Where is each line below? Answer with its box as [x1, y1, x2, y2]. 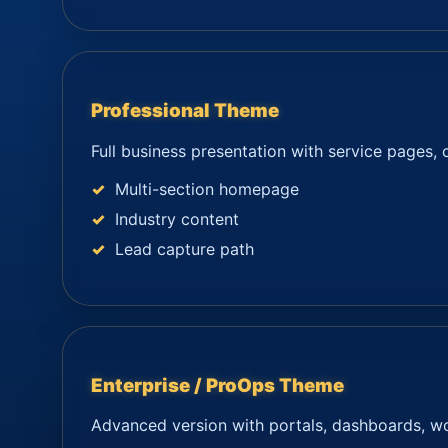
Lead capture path [115, 238, 254, 259]
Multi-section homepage [115, 178, 299, 199]
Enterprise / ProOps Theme [91, 373, 344, 397]
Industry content [115, 208, 239, 229]
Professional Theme [91, 99, 279, 123]
